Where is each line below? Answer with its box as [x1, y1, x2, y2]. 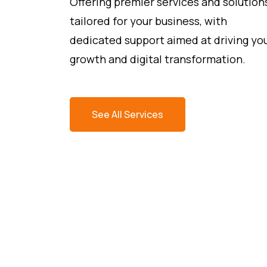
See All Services [92, 107, 163, 121]
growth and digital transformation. [70, 51, 246, 66]
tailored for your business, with [70, 13, 227, 28]
